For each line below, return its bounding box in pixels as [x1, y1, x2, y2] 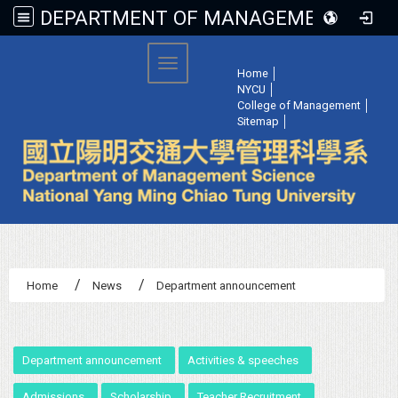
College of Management [237, 99, 361, 112]
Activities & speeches [187, 353, 299, 367]
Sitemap [237, 115, 279, 128]
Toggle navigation [167, 57, 276, 74]
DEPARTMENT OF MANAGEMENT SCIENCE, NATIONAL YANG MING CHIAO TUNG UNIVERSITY [360, 6, 374, 29]
